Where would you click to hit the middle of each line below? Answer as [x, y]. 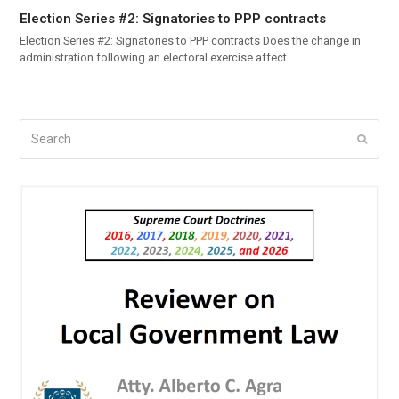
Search [40, 130]
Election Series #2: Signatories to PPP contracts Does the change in [191, 41]
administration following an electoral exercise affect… [158, 58]
